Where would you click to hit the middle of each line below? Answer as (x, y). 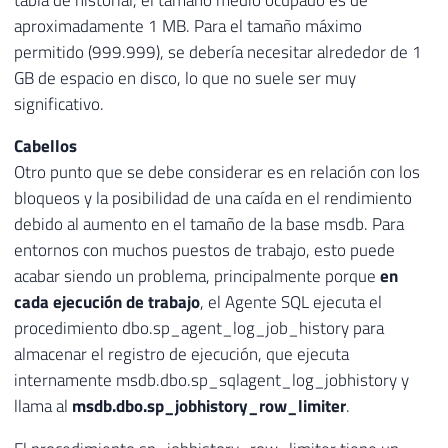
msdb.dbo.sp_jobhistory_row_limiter (209, 406)
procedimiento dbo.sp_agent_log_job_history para (199, 328)
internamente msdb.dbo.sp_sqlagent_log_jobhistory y (211, 380)
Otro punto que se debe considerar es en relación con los (217, 172)
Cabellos (45, 146)
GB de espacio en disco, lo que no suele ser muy (185, 77)
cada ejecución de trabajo (107, 302)
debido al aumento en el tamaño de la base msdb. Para (209, 224)
